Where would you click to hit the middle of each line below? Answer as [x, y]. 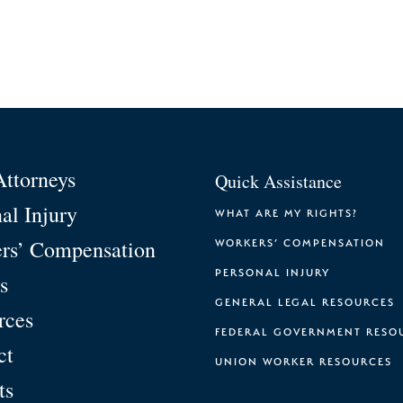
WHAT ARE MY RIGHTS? [287, 212]
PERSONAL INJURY [273, 272]
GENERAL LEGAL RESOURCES [305, 301]
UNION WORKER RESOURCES [304, 361]
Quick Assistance [278, 181]
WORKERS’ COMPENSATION [300, 242]
